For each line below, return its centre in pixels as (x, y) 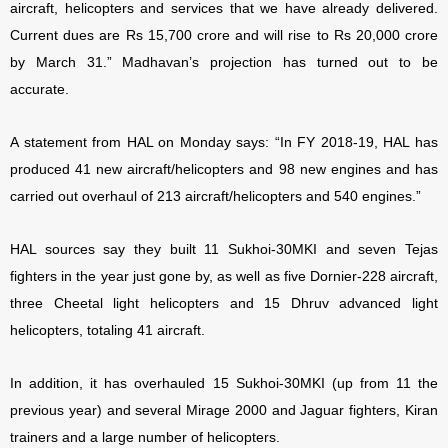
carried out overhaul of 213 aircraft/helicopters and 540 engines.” (215, 196)
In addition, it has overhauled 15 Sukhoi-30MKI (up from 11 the (224, 383)
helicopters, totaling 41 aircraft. (109, 330)
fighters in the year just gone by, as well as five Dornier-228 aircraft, (224, 276)
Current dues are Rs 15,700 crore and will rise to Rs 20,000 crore (224, 35)
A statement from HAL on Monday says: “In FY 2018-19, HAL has (224, 142)
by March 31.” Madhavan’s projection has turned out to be (224, 62)
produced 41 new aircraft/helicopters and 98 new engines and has (224, 169)
